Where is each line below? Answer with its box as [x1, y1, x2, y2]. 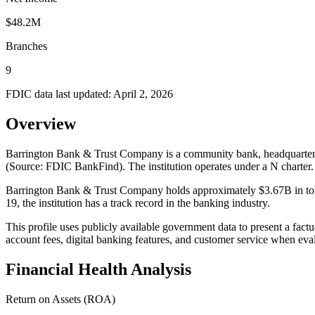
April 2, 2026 [113, 87, 173, 100]
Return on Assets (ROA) [6, 292, 115, 305]
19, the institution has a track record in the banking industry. [6, 196, 270, 209]
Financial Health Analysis [6, 259, 191, 278]
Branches [6, 39, 47, 52]
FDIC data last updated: [6, 87, 113, 100]
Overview [6, 114, 76, 133]
